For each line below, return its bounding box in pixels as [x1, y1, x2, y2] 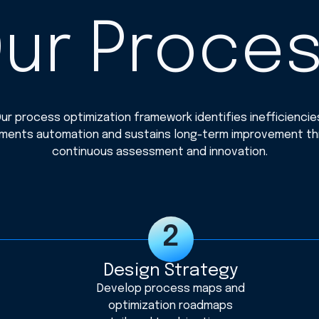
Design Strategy [103, 261, 239, 280]
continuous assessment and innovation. [51, 145, 268, 158]
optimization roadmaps [108, 299, 234, 312]
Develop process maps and [96, 282, 245, 295]
